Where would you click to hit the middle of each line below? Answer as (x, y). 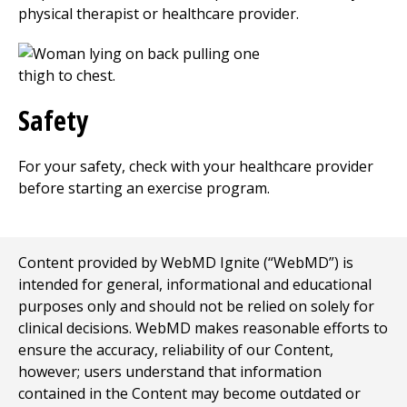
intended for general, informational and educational (195, 284)
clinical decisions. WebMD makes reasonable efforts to (203, 328)
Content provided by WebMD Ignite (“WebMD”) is (186, 263)
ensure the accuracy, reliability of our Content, (176, 350)
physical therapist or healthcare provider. (159, 14)
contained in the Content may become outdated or (189, 393)
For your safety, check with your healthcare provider (196, 166)
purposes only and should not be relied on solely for (196, 306)
